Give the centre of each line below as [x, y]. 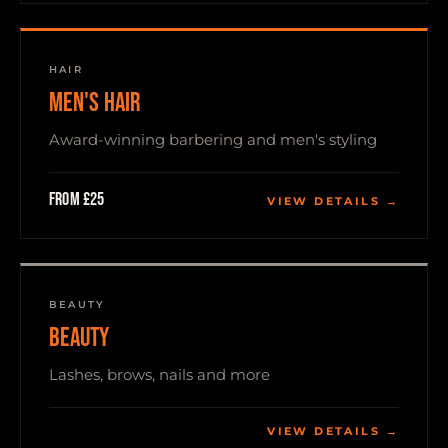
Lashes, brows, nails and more [159, 374]
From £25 [77, 199]
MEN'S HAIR [95, 103]
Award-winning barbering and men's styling [213, 139]
